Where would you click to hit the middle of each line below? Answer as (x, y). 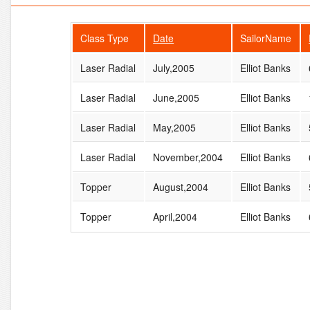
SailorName (266, 38)
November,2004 (188, 157)
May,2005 (175, 127)
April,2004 (175, 216)
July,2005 (174, 67)
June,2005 (176, 97)
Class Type (105, 38)
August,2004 (181, 186)
